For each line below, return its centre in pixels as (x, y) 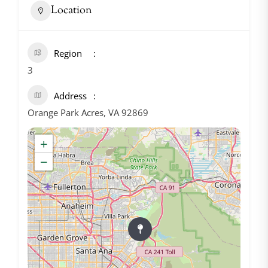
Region (68, 53)
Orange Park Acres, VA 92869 (88, 112)
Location (71, 10)
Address (70, 96)
